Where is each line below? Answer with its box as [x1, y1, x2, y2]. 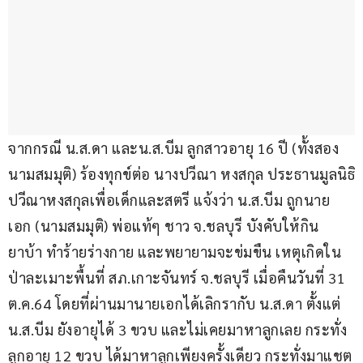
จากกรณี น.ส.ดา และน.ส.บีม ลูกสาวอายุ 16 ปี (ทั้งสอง [8, 139, 339, 158]
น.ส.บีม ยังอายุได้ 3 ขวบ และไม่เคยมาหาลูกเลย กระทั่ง [8, 320, 347, 340]
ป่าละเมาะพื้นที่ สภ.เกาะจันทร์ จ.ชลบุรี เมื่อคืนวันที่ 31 [8, 268, 349, 288]
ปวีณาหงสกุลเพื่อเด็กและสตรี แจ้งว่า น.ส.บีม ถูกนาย [8, 190, 330, 210]
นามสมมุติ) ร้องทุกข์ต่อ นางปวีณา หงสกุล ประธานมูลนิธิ [8, 164, 355, 184]
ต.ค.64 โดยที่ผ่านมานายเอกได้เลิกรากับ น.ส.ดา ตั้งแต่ [8, 294, 344, 314]
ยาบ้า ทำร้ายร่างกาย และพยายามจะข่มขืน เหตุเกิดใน [8, 242, 341, 262]
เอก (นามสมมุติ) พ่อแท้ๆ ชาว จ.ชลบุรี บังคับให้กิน [8, 216, 319, 236]
